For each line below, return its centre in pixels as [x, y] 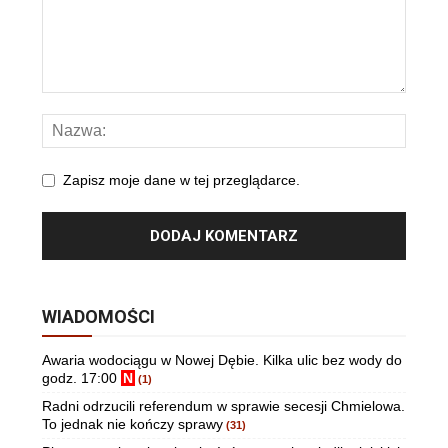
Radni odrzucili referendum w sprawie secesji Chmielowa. [223, 406]
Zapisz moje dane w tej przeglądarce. [181, 180]
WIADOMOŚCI [98, 317]
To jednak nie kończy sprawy [132, 424]
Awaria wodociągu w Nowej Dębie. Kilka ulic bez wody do [222, 360]
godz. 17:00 [81, 378]
